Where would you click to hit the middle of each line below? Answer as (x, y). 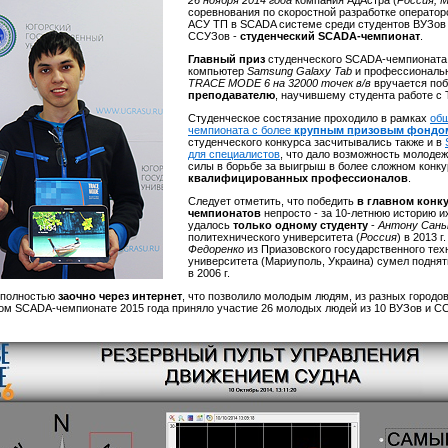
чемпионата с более (241, 130)
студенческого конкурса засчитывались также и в (316, 142)
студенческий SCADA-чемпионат (330, 36)
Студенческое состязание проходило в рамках (309, 118)
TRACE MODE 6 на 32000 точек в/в (281, 83)
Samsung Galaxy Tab (301, 71)
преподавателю (231, 95)
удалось (210, 225)
